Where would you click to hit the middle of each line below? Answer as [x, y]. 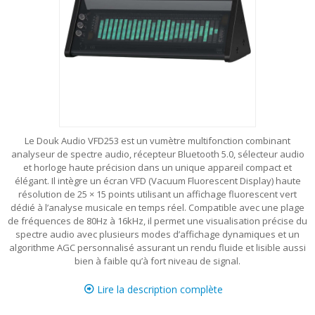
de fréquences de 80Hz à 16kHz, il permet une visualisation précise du [157, 221]
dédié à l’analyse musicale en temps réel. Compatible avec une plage [157, 207]
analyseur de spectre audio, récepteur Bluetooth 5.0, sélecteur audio [157, 154]
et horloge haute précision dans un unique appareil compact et [157, 167]
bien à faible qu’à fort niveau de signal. [157, 261]
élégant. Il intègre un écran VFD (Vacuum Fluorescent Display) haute [157, 181]
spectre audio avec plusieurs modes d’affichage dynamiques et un [157, 234]
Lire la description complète [158, 289]
